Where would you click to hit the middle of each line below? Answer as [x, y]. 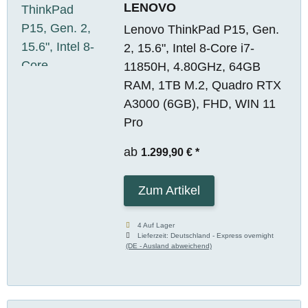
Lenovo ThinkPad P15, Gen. [201, 29]
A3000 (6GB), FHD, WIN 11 [199, 103]
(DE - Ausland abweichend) [168, 245]
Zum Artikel [169, 190]
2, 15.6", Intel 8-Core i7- [189, 48]
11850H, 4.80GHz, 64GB [192, 66]
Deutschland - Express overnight [222, 235]
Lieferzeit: [154, 235]
